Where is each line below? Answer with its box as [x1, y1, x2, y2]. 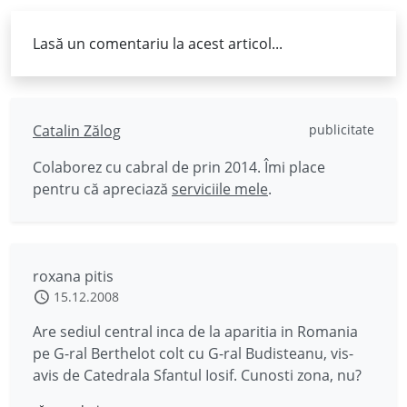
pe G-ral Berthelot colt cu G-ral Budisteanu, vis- [33, 343, 353, 363]
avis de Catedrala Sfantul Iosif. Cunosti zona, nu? [33, 365, 362, 385]
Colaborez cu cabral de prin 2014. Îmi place [33, 157, 325, 177]
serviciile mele [172, 179, 268, 199]
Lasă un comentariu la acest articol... [33, 34, 283, 54]
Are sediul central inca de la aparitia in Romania [33, 322, 358, 342]
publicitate [309, 121, 374, 138]
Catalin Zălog [33, 121, 121, 141]
